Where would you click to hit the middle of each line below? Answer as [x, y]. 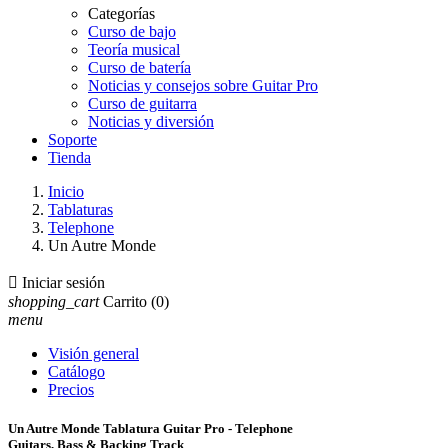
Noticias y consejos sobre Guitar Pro [203, 85]
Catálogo [76, 371]
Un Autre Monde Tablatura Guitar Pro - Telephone [150, 429]
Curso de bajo [132, 31]
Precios [71, 389]
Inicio [66, 191]
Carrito [125, 301]
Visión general [93, 353]
